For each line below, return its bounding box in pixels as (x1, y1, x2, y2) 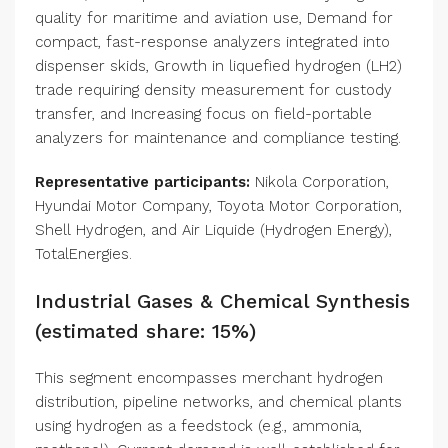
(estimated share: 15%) (35, 319, 256, 344)
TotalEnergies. (35, 245, 132, 264)
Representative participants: (35, 173, 250, 192)
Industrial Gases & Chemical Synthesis (35, 289, 410, 314)
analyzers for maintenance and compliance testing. (35, 129, 401, 148)
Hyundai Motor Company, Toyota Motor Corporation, (35, 197, 402, 216)
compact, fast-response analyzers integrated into (35, 33, 390, 52)
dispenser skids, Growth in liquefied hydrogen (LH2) (35, 57, 402, 76)
